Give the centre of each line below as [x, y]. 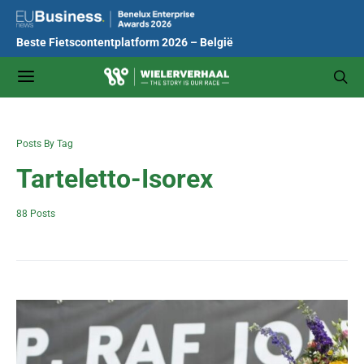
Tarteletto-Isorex [115, 179]
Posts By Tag [45, 144]
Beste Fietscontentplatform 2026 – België [125, 43]
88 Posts [36, 214]
